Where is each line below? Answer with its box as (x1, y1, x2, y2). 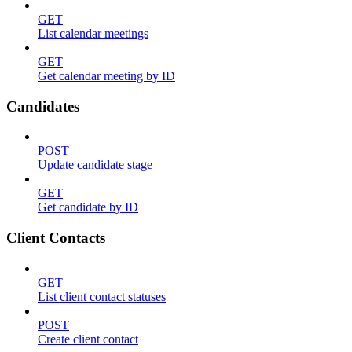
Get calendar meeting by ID (38, 68, 175, 82)
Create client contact (38, 332, 138, 346)
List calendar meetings (38, 26, 148, 40)
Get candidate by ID (38, 200, 138, 214)
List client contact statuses (38, 289, 166, 303)
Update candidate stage (38, 158, 152, 172)
